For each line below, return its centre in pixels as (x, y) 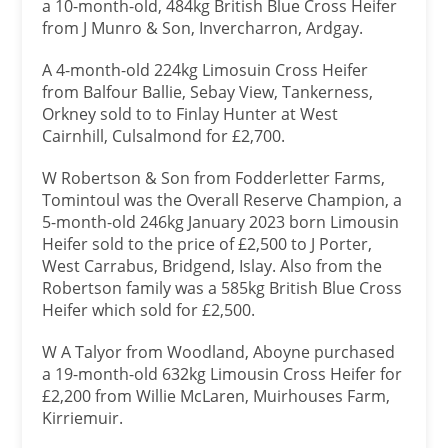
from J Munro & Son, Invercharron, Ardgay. (203, 28)
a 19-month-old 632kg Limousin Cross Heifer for (222, 374)
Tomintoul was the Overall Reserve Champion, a (222, 200)
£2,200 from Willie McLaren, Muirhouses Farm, (216, 396)
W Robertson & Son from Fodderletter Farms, (214, 178)
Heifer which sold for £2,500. (149, 310)
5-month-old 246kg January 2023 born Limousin (221, 222)
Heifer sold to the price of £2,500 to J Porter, (207, 244)
